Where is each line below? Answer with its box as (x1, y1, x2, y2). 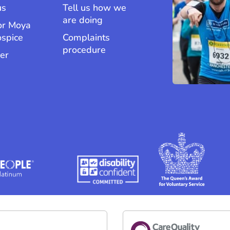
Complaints (63, 31, 110, 44)
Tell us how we (63, 2, 127, 14)
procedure (63, 44, 106, 56)
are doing (63, 14, 103, 27)
